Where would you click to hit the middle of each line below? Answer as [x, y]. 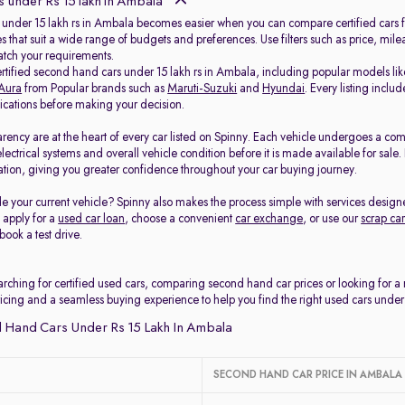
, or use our [332, 219]
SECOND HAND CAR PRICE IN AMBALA [308, 375]
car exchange [269, 219]
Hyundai [284, 89]
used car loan [92, 219]
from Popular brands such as [95, 89]
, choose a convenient [180, 219]
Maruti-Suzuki [202, 89]
